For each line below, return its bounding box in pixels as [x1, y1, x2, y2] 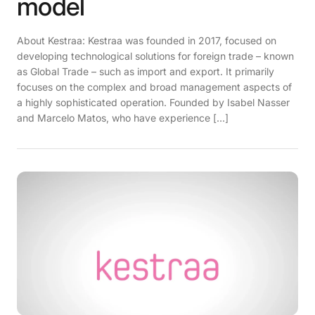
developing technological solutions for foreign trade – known [17, 50, 294, 62]
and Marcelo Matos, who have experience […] [17, 112, 229, 124]
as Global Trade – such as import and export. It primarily [17, 65, 274, 77]
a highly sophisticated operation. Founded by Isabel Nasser [17, 96, 290, 108]
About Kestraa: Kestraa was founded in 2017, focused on [17, 34, 276, 46]
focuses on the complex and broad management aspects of [17, 81, 292, 93]
